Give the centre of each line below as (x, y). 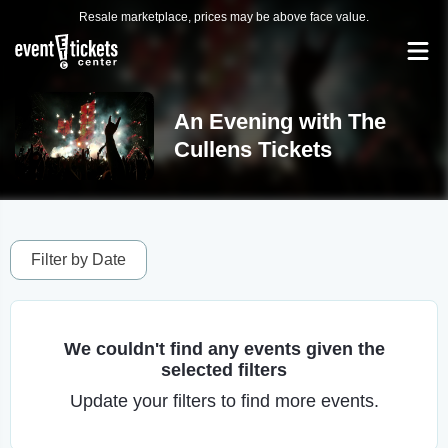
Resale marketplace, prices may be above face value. (224, 17)
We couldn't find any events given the (224, 349)
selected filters (224, 370)
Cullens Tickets (252, 149)
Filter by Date (78, 259)
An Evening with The (279, 121)
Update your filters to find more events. (224, 401)
